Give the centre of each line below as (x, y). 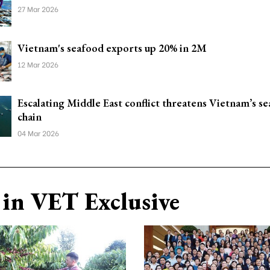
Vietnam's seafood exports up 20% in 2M (112, 48)
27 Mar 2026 (38, 9)
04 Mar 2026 (38, 133)
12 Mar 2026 (38, 64)
